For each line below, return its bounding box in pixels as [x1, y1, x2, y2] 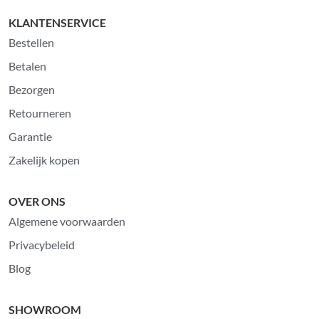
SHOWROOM [9, 303, 82, 317]
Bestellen [9, 36, 55, 50]
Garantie [9, 130, 53, 144]
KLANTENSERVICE [9, 16, 107, 30]
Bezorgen [9, 83, 56, 97]
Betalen [9, 59, 47, 73]
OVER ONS [9, 194, 66, 209]
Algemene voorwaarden [9, 214, 126, 229]
